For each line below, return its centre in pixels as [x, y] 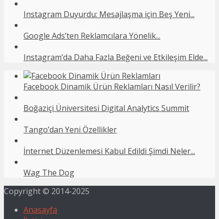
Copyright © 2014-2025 [47, 191]
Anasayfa [40, 210]
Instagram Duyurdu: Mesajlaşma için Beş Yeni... [109, 14]
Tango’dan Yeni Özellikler [70, 130]
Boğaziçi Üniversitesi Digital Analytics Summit [106, 108]
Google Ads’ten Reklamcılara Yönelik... [92, 36]
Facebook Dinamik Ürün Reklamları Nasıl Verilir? [112, 87]
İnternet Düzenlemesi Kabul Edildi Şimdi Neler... [109, 151]
